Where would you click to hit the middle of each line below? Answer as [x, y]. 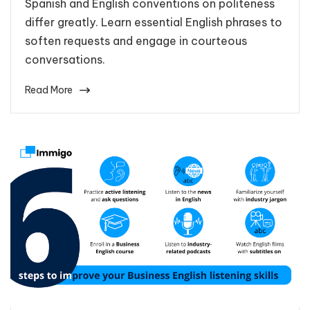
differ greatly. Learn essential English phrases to [154, 22]
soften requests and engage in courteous [136, 40]
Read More [49, 90]
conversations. [65, 59]
